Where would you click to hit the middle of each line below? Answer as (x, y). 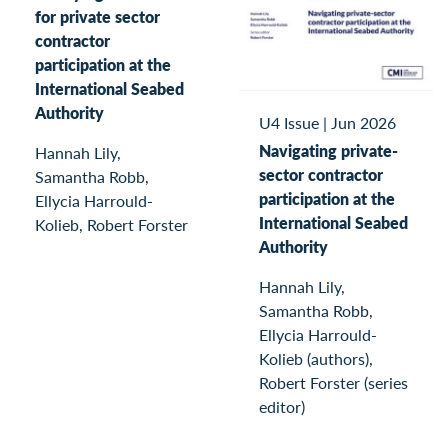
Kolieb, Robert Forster (111, 224)
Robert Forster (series (333, 382)
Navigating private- (328, 150)
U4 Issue (289, 123)
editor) (282, 406)
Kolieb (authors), (316, 358)
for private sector (97, 16)
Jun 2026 (363, 123)
